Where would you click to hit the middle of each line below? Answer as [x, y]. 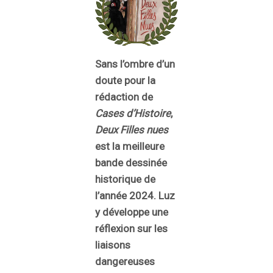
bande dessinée [131, 162]
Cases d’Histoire [133, 113]
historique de [125, 179]
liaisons [113, 245]
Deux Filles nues [132, 129]
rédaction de [124, 97]
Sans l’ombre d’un [135, 64]
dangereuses [125, 261]
